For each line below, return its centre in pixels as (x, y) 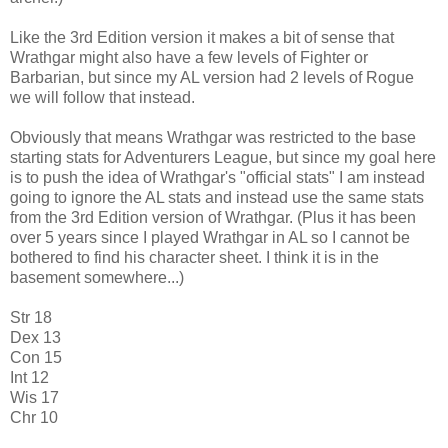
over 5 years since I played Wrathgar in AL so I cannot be (210, 237)
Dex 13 (35, 337)
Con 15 (36, 357)
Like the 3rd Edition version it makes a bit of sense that (202, 37)
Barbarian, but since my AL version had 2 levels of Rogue (212, 77)
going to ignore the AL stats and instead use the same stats (217, 197)
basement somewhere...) (97, 277)
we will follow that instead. (102, 97)
